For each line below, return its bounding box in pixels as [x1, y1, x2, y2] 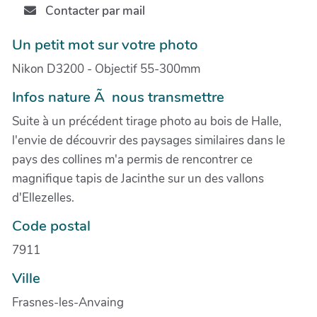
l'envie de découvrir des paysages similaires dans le [12, 132, 285, 149]
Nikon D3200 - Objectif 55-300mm [12, 60, 200, 77]
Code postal [12, 215, 91, 236]
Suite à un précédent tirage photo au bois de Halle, [12, 113, 282, 129]
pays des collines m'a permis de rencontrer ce [12, 151, 253, 168]
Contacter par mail [42, 3, 145, 19]
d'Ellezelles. [12, 189, 74, 206]
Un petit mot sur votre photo [12, 34, 198, 54]
